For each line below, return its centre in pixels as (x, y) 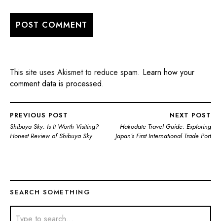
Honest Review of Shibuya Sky (51, 136)
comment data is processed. (57, 84)
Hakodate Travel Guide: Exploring (166, 127)
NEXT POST (190, 115)
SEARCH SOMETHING (50, 192)
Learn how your (168, 72)
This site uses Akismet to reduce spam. (76, 72)
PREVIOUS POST (39, 115)
